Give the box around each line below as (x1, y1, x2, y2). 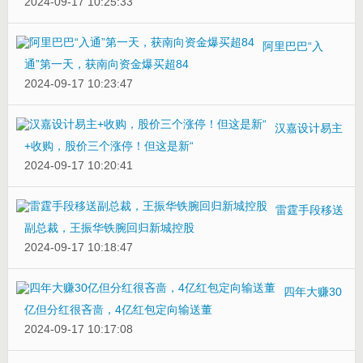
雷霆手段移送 (275, 203, 344, 216)
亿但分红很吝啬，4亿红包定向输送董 (23, 302, 212, 316)
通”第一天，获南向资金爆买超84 (23, 57, 189, 70)
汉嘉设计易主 (274, 121, 343, 135)
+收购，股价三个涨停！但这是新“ (23, 139, 194, 152)
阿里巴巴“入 (262, 39, 323, 53)
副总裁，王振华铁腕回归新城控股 (23, 220, 194, 234)
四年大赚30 (283, 284, 342, 298)
